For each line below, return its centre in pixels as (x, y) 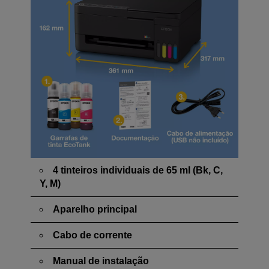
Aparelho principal (95, 209)
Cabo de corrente (92, 235)
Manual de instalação (101, 261)
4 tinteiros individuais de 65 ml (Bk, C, (138, 170)
